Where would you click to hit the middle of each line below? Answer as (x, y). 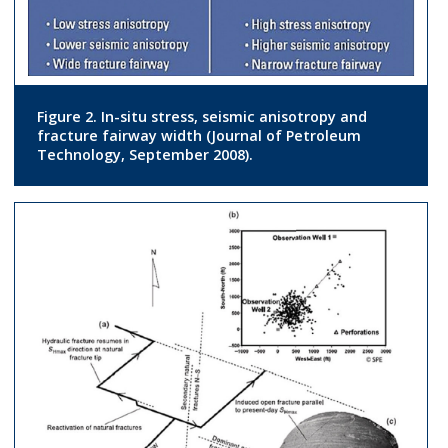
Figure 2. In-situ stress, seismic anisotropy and (201, 116)
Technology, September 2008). (144, 154)
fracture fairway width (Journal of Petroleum (198, 135)
